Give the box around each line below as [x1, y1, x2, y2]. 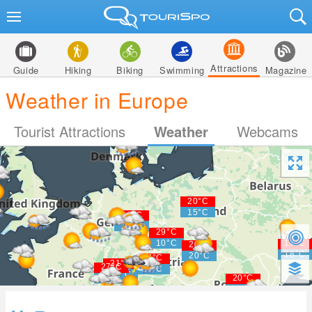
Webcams [236, 121, 298, 141]
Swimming [159, 63, 205, 77]
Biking [116, 63, 143, 77]
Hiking [64, 63, 92, 77]
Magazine [265, 63, 307, 77]
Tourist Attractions [14, 121, 126, 141]
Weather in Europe [6, 84, 189, 115]
